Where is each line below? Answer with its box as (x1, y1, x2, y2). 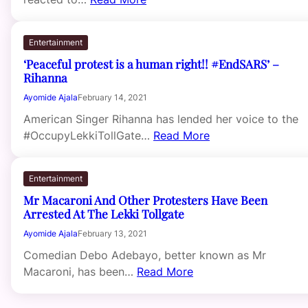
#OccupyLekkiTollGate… (23, 129, 153, 143)
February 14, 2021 (78, 92, 147, 103)
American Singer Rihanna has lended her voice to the (23, 112, 298, 126)
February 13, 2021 (78, 228, 147, 239)
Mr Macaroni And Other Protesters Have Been (23, 192, 267, 208)
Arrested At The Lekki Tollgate (23, 206, 184, 222)
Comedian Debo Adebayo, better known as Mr (23, 248, 266, 263)
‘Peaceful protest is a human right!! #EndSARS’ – (23, 56, 279, 72)
